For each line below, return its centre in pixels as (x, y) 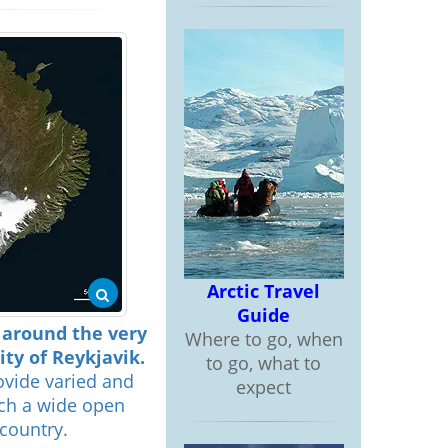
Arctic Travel (263, 291)
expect (263, 387)
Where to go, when (263, 339)
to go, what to (263, 363)
